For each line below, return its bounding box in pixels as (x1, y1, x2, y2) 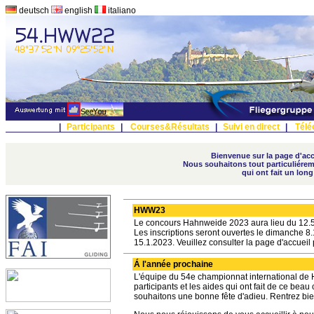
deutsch (17, 6, 51, 15)
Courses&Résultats (130, 122, 210, 132)
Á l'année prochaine (133, 259, 213, 269)
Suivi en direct (222, 122, 280, 132)
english (62, 6, 95, 15)
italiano (106, 6, 136, 15)
